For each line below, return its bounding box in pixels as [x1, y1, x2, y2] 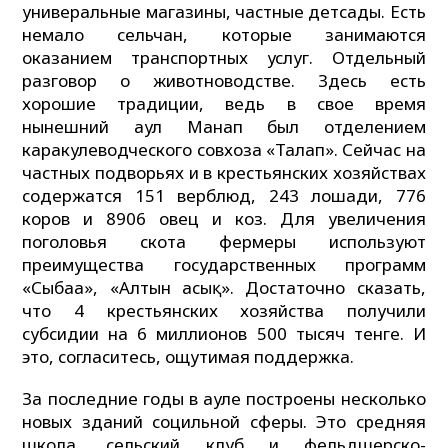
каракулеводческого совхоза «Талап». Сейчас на [22, 138, 426, 162]
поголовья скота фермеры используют [22, 230, 426, 254]
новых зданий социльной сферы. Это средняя [22, 409, 426, 433]
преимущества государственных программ [22, 253, 426, 277]
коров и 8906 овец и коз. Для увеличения [22, 207, 426, 231]
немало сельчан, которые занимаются [22, 23, 426, 47]
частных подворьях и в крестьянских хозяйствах [22, 161, 426, 185]
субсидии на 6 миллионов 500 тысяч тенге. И [22, 322, 426, 346]
